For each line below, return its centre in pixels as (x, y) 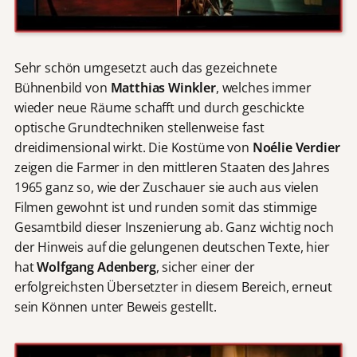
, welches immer (263, 88)
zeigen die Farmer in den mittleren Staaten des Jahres (172, 168)
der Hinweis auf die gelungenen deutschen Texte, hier (172, 247)
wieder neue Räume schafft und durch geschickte (159, 108)
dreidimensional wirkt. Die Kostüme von (133, 148)
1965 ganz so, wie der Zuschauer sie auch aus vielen (166, 188)
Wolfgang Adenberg (96, 267)
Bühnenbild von (62, 88)
